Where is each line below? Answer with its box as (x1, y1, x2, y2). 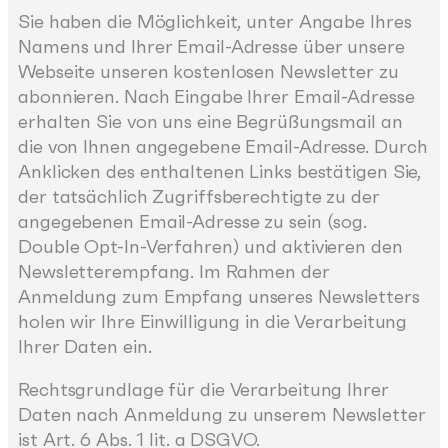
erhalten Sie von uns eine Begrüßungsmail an (18, 109, 403, 133)
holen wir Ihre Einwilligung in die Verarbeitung (18, 309, 408, 333)
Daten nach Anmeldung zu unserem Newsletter (18, 403, 426, 427)
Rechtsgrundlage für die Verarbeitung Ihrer (18, 378, 389, 402)
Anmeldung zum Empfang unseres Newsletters (18, 284, 420, 308)
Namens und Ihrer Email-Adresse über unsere (18, 34, 405, 58)
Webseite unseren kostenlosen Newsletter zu (18, 59, 399, 83)
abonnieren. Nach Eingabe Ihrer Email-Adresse (18, 84, 415, 108)
